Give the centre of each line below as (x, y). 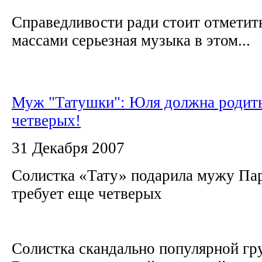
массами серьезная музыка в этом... (131, 40)
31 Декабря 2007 (68, 148)
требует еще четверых (89, 193)
